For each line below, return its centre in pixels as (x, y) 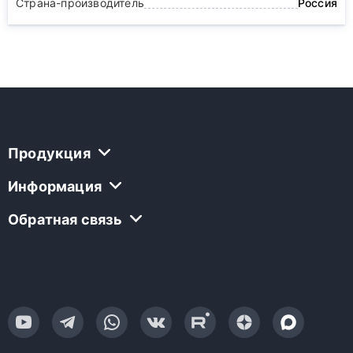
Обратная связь (65, 220)
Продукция (49, 154)
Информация (55, 187)
